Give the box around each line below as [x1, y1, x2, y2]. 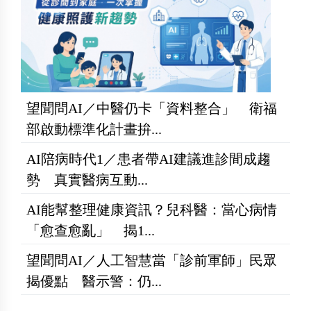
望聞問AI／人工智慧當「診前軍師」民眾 [26, 253, 277, 269]
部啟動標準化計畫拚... [26, 121, 162, 137]
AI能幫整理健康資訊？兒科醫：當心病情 [26, 202, 277, 218]
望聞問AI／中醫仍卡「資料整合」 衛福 [26, 101, 277, 117]
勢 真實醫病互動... [26, 172, 148, 188]
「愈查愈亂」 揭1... [26, 223, 155, 239]
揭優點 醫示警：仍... [26, 274, 162, 289]
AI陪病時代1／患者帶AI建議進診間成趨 [26, 151, 271, 167]
